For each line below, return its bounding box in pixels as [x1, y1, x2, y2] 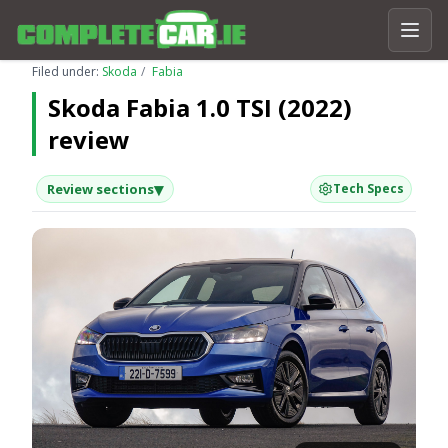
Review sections [47, 180, 154, 198]
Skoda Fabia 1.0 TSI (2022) [48, 91, 352, 124]
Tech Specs [332, 180, 404, 197]
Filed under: [32, 63, 102, 80]
